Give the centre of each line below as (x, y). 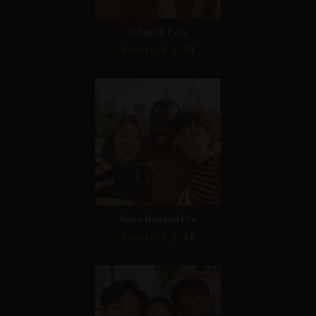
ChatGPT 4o (158, 32)
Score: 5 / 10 (158, 236)
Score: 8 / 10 (158, 49)
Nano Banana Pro (158, 219)
